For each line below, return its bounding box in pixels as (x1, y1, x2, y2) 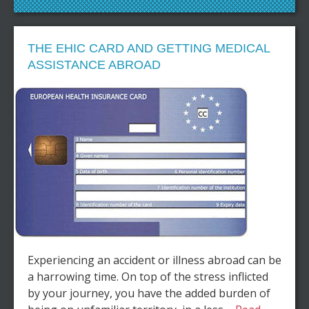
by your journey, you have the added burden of (28, 286, 270, 301)
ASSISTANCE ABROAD (28, 58, 161, 72)
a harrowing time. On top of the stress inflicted (28, 269, 268, 284)
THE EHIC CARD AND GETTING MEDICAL (28, 41, 270, 55)
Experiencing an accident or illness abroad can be (28, 252, 281, 268)
